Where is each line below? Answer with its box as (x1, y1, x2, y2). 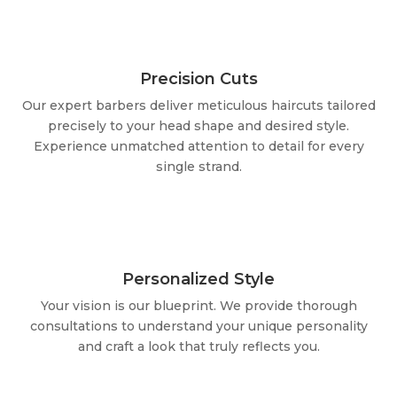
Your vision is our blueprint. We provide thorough (40, 297, 357, 314)
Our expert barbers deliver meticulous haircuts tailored (21, 97, 376, 113)
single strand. (155, 158, 242, 175)
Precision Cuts (139, 68, 258, 89)
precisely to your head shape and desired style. (48, 117, 349, 134)
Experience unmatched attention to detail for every (33, 137, 364, 154)
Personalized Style (122, 269, 275, 289)
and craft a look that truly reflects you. (77, 338, 320, 354)
